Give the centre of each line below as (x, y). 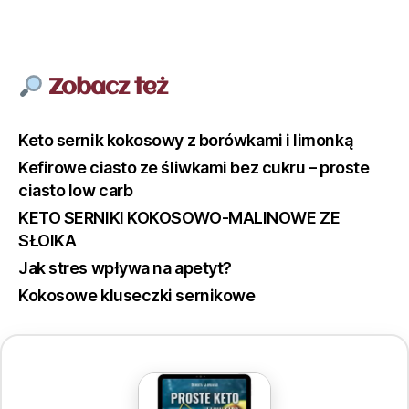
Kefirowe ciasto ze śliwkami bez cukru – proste (194, 168)
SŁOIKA (47, 241)
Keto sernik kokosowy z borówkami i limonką (186, 141)
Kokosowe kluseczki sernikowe (137, 296)
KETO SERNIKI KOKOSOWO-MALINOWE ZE (179, 218)
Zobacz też (105, 88)
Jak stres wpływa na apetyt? (125, 268)
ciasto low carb (76, 191)
